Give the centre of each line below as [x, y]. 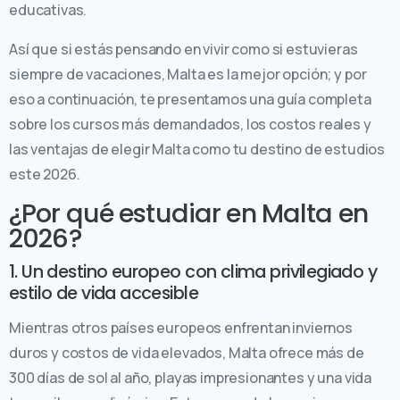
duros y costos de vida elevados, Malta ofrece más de [187, 352]
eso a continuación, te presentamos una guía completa [190, 99]
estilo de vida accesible [104, 293]
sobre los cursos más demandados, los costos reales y [190, 124]
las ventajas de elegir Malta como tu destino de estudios [197, 149]
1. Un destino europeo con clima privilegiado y [193, 271]
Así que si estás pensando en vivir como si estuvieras [183, 49]
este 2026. [46, 174]
